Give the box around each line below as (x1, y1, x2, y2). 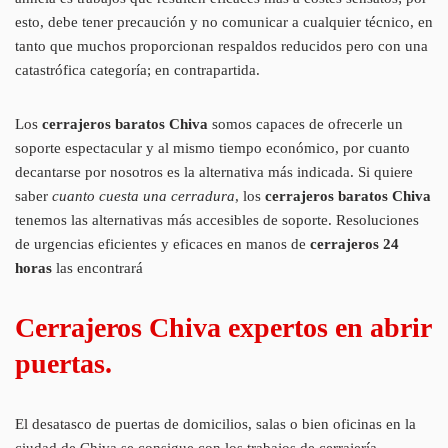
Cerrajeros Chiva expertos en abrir (15, 311, 431, 343)
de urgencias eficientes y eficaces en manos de (15, 235, 310, 252)
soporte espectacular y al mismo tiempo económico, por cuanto (15, 139, 410, 156)
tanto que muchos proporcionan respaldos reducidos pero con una (15, 37, 428, 54)
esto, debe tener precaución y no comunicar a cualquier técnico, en (15, 13, 433, 30)
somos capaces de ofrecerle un (208, 115, 403, 132)
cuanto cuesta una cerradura (52, 187, 235, 204)
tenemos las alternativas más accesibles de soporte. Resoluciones (15, 211, 419, 228)
